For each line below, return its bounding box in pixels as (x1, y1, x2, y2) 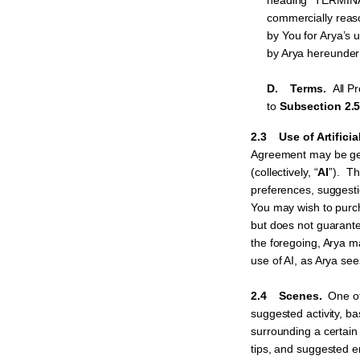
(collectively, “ (251, 166, 318, 178)
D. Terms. (267, 82, 333, 95)
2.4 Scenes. (251, 289, 329, 302)
